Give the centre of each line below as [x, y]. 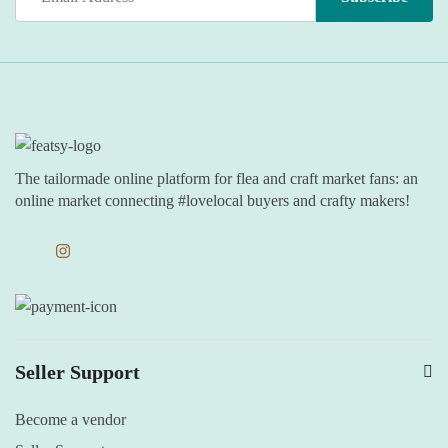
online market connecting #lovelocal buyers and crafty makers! [212, 200]
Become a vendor [70, 420]
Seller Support [77, 372]
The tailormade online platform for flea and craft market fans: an [216, 178]
